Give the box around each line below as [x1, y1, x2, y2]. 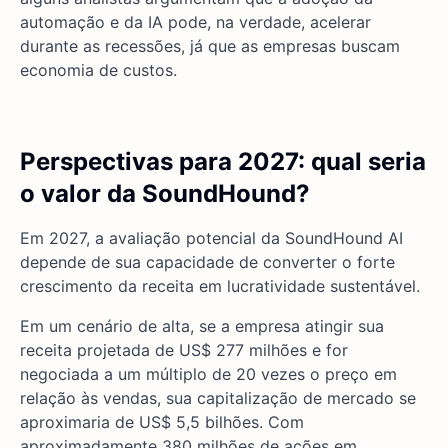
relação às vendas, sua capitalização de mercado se [20, 387, 416, 408]
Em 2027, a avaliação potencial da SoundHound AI [20, 227, 403, 248]
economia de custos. [20, 59, 177, 80]
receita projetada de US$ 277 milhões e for [20, 339, 348, 360]
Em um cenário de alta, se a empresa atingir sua [20, 315, 384, 336]
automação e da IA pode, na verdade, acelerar [20, 11, 371, 32]
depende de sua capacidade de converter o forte [20, 251, 395, 272]
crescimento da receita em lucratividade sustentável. [20, 275, 420, 296]
